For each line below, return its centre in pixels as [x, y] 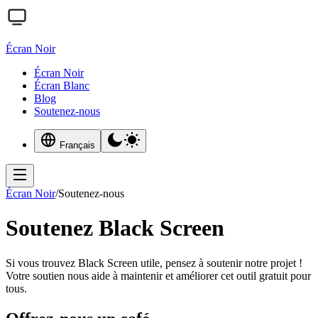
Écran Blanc [62, 86]
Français [77, 145]
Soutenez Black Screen [115, 228]
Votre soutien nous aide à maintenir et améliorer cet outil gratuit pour [158, 275]
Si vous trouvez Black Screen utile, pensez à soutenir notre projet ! [154, 263]
